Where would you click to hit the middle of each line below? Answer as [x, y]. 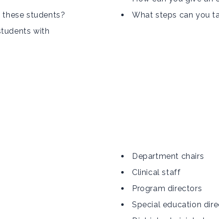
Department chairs [168, 156]
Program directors [167, 188]
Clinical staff [156, 172]
